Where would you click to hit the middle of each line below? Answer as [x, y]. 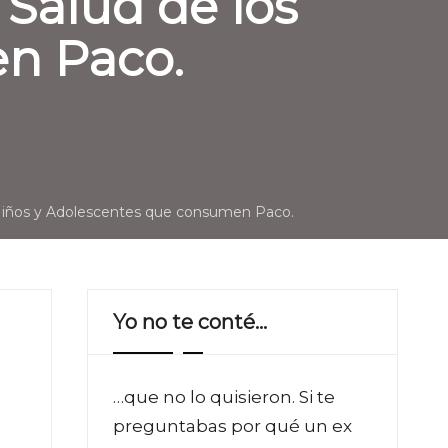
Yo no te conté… [190, 321]
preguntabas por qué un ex [232, 425]
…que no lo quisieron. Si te [224, 396]
